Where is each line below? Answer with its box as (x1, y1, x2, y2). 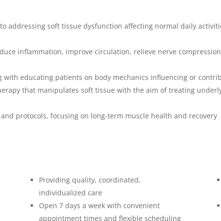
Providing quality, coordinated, (38, 175, 141, 185)
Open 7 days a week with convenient (38, 201, 160, 211)
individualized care (38, 188, 102, 198)
